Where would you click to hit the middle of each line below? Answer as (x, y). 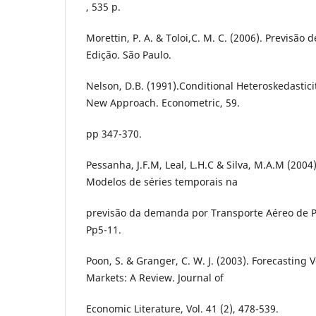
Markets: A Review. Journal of (155, 278)
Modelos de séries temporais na (162, 182)
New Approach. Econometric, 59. (163, 103)
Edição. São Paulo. (129, 55)
